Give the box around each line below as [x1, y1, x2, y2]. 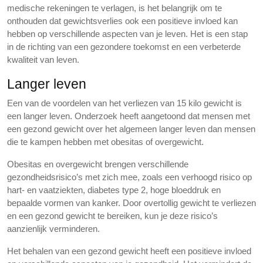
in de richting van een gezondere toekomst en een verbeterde [7, 42, 241, 52]
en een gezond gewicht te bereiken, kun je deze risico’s [7, 211, 218, 221]
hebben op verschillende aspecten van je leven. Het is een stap [7, 29, 248, 39]
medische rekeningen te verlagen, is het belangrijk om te [7, 3, 222, 13]
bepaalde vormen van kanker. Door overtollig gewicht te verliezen [7, 198, 256, 208]
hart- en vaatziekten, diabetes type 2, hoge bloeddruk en [7, 185, 221, 195]
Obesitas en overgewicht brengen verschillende [7, 159, 188, 169]
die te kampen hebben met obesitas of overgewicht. [7, 137, 204, 147]
